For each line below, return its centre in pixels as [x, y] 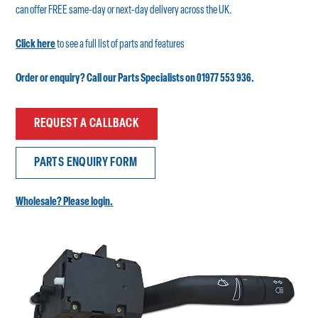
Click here [36, 45]
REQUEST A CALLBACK [87, 124]
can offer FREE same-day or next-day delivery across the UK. [124, 11]
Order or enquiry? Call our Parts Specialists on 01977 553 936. [135, 79]
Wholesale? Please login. [65, 202]
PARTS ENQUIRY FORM [86, 163]
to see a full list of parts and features [120, 45]
